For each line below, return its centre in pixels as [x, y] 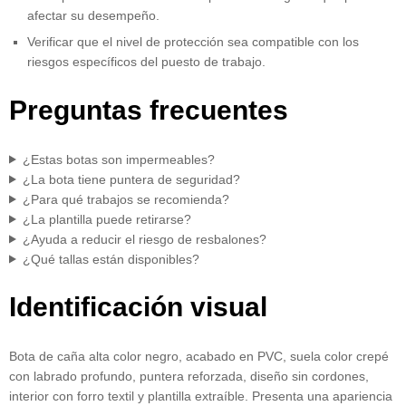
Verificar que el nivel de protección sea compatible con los [193, 41]
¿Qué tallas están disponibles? [111, 259]
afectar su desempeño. [93, 15]
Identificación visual [138, 307]
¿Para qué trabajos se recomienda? [126, 199]
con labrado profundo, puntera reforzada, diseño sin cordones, [189, 377]
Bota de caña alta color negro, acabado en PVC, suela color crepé [199, 357]
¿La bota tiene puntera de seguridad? [131, 179]
